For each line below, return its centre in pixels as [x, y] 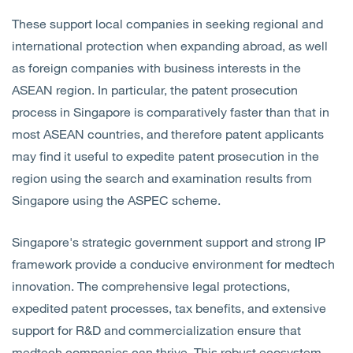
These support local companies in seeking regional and [167, 23]
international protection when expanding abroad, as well [170, 45]
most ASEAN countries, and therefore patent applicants [168, 134]
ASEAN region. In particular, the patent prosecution [155, 89]
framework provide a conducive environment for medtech [173, 264]
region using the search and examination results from [162, 178]
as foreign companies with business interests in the [156, 67]
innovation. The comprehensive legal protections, [151, 286]
